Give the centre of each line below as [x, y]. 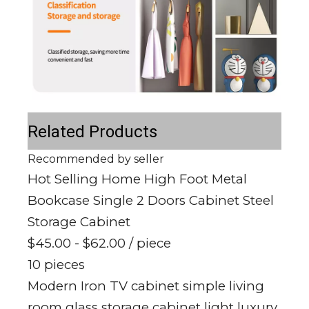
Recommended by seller [96, 159]
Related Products [92, 131]
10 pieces [56, 264]
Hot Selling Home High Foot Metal [137, 179]
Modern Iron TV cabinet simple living [146, 286]
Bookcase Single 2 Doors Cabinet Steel [151, 200]
